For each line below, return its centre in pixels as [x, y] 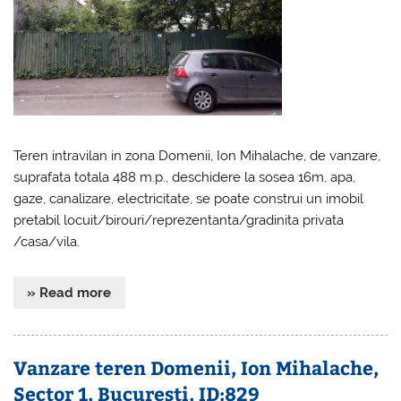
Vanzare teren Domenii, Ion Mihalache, [196, 368]
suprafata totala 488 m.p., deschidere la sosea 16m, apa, [185, 178]
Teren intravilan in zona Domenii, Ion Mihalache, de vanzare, [197, 156]
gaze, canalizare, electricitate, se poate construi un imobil [189, 199]
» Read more [69, 292]
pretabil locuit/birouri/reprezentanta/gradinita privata [179, 221]
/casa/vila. [47, 242]
